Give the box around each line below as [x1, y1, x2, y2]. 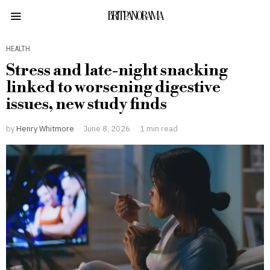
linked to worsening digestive [6, 78, 221, 97]
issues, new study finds [6, 95, 167, 114]
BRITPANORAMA [107, 9, 163, 23]
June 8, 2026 [82, 124, 130, 133]
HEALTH [6, 44, 30, 53]
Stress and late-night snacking [6, 61, 228, 80]
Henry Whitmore [16, 124, 74, 133]
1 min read [138, 124, 178, 133]
